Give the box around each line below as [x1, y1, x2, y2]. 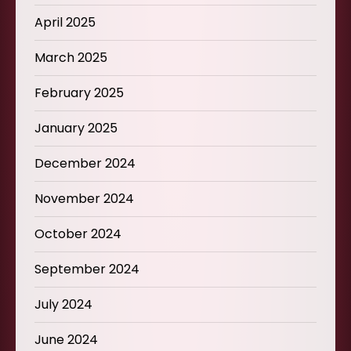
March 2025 [34, 48, 107, 67]
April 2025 [34, 13, 96, 31]
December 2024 [34, 154, 136, 172]
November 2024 [34, 189, 134, 208]
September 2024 [34, 259, 139, 278]
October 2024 [34, 224, 121, 243]
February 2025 [34, 83, 124, 102]
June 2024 [34, 330, 98, 349]
